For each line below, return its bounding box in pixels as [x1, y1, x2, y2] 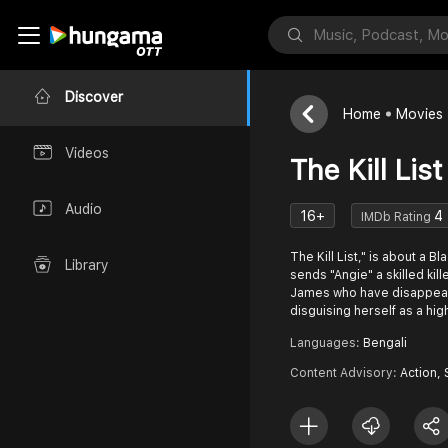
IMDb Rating [361, 209, 434, 224]
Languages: [290, 336, 363, 350]
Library [65, 257, 109, 274]
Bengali [363, 336, 407, 350]
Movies [396, 106, 443, 122]
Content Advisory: [290, 366, 400, 380]
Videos [65, 145, 109, 162]
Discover [65, 89, 123, 106]
